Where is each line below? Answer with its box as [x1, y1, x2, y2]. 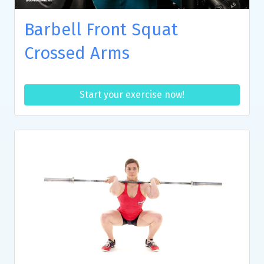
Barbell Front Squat [24, 19, 178, 40]
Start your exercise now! [80, 88, 184, 100]
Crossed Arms [24, 42, 130, 64]
